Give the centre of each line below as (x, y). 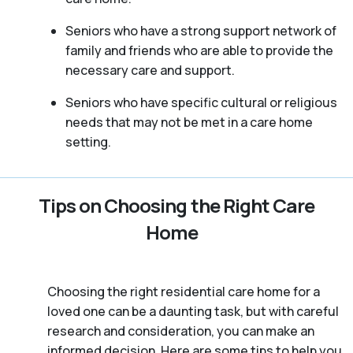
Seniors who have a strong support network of (201, 30)
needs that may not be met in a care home (189, 122)
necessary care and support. (150, 70)
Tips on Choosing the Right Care (176, 205)
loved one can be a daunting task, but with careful (193, 311)
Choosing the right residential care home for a (184, 291)
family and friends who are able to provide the (199, 50)
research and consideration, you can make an (181, 331)
